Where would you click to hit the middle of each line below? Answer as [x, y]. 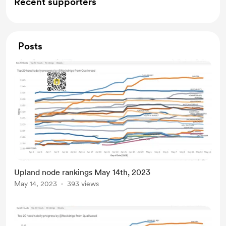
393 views [83, 184]
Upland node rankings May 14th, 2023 [82, 172]
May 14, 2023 [36, 184]
